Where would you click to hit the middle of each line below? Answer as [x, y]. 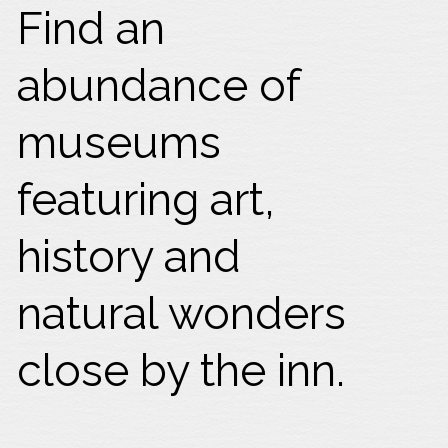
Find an [91, 28]
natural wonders [182, 313]
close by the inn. [187, 370]
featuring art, [146, 199]
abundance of [159, 85]
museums [119, 142]
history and [129, 256]
